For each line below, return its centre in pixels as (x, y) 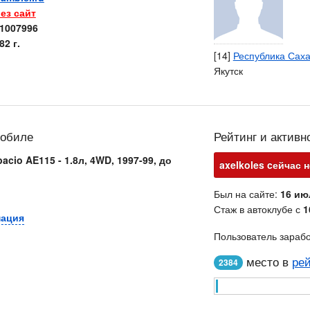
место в (267, 262)
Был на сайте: (247, 194)
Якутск (228, 71)
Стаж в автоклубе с (258, 209)
